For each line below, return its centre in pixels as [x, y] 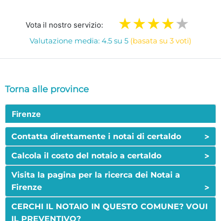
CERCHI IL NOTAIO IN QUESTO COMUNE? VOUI [110, 207]
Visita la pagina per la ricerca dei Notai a [96, 175]
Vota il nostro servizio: [64, 25]
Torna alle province [47, 90]
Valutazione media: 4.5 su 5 [80, 41]
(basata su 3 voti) [161, 41]
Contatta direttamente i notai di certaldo [96, 137]
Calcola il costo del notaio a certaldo [86, 156]
